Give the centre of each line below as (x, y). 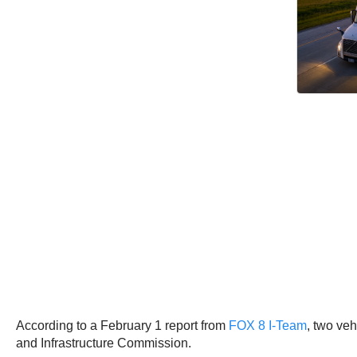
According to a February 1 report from (122, 325)
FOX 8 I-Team (268, 325)
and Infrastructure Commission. (104, 343)
